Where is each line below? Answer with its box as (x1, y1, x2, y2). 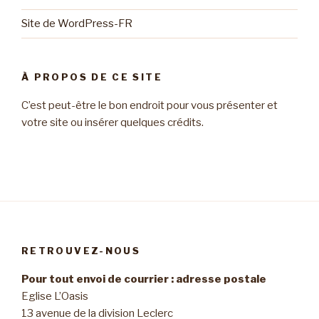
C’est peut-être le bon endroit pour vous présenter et (21, 99, 278, 113)
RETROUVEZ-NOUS (21, 244, 141, 256)
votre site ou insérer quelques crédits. (21, 116, 204, 130)
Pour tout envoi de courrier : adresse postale (21, 273, 266, 286)
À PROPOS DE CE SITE (21, 70, 162, 83)
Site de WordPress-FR (21, 17, 132, 31)
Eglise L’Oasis (21, 290, 88, 303)
